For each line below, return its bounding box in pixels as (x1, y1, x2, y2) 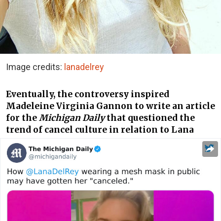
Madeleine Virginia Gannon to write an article (6, 100, 215, 111)
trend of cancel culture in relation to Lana (6, 124, 194, 135)
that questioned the (105, 112, 195, 123)
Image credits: (6, 62, 64, 73)
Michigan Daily (39, 112, 105, 123)
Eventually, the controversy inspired (6, 88, 169, 100)
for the (6, 112, 39, 123)
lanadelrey (64, 62, 104, 73)
